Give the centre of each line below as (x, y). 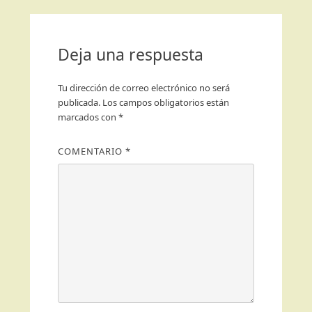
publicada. (79, 102)
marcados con (88, 117)
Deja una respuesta (130, 54)
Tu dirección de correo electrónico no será (143, 88)
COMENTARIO (91, 151)
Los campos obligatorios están (165, 102)
